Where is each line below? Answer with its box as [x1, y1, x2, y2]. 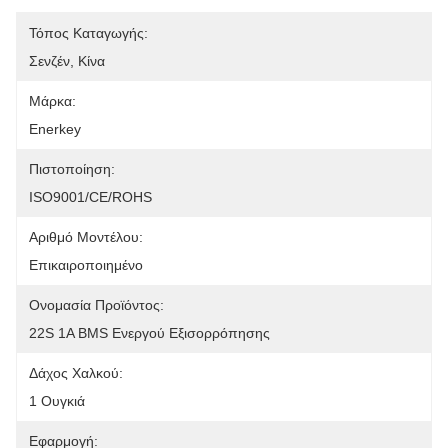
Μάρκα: [29, 93, 76, 109]
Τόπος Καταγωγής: [29, 25, 148, 41]
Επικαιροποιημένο [29, 257, 143, 273]
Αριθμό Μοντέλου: [29, 229, 143, 245]
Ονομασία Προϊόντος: [29, 297, 164, 313]
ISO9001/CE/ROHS [29, 189, 152, 205]
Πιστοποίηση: [29, 161, 115, 177]
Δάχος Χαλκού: [29, 365, 123, 381]
